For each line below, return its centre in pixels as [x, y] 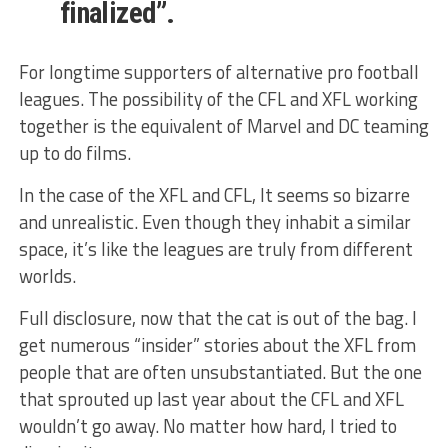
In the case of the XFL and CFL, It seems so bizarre [214, 195]
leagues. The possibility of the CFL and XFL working [218, 99]
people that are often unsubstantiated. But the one [220, 372]
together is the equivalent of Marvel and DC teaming [223, 126]
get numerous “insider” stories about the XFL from [217, 345]
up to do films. [74, 153]
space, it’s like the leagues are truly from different [215, 249]
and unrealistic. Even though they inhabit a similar [214, 222]
